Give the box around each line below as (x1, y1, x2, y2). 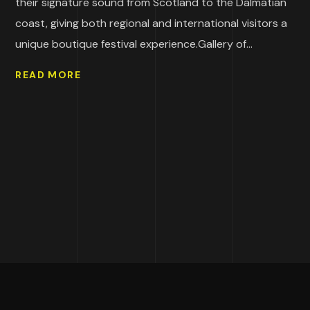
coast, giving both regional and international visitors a (15, 15, 288, 30)
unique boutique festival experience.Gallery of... (15, 36, 253, 51)
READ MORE (15, 69, 82, 82)
